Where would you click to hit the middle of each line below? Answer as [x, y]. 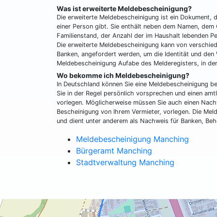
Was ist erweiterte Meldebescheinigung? [124, 8]
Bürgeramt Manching [114, 151]
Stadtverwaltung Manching [125, 162]
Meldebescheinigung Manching [132, 139]
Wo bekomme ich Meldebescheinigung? [123, 75]
